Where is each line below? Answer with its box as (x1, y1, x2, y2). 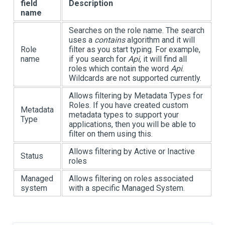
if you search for (69, 54, 128, 64)
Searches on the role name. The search (69, 26, 204, 36)
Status (21, 151, 43, 161)
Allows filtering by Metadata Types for (69, 91, 203, 101)
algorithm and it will (125, 35, 195, 45)
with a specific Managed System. (69, 183, 185, 193)
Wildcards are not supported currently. (69, 73, 201, 83)
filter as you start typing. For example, (69, 45, 200, 55)
